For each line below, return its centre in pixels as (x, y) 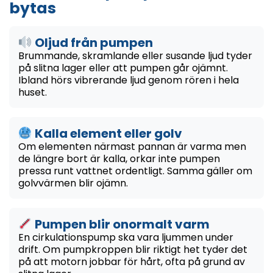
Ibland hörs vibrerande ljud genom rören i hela (129, 80)
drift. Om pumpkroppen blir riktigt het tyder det (133, 249)
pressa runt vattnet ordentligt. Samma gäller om (135, 171)
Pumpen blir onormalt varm (121, 224)
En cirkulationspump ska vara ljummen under (126, 237)
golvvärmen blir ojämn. (73, 183)
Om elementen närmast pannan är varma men (132, 146)
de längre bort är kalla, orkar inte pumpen (119, 158)
